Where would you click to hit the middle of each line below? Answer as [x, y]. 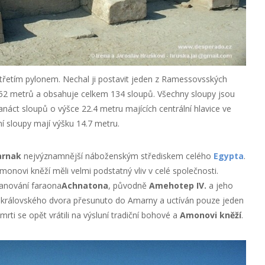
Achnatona [85, 185]
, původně [128, 185]
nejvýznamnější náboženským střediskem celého [117, 156]
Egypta [228, 156]
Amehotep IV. [177, 185]
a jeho [219, 185]
